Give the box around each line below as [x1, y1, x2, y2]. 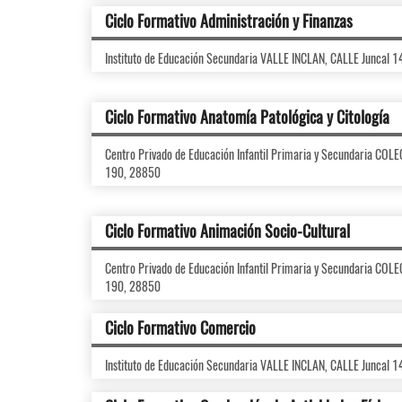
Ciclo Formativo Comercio [105, 316, 256, 339]
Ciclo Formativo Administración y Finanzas [105, 9, 353, 32]
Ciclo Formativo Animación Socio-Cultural [105, 219, 350, 242]
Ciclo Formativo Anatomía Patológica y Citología [105, 105, 389, 128]
